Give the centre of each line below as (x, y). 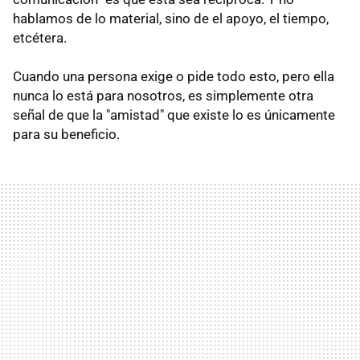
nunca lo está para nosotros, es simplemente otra (163, 96)
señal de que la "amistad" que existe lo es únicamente (174, 115)
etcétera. (40, 38)
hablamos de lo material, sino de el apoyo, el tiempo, (171, 19)
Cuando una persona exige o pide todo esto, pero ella (174, 77)
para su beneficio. (66, 135)
